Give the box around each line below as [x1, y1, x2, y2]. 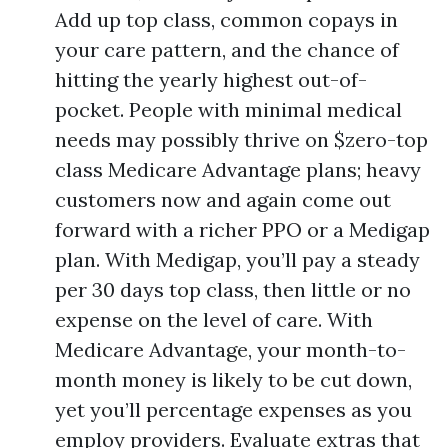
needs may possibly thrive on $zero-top [55, 127, 428, 152]
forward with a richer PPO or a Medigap [55, 217, 430, 242]
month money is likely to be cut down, [55, 367, 412, 392]
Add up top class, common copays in [55, 7, 398, 32]
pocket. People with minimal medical [55, 97, 402, 122]
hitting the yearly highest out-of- [55, 67, 367, 92]
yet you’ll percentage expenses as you [55, 397, 412, 422]
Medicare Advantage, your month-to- [55, 337, 406, 362]
